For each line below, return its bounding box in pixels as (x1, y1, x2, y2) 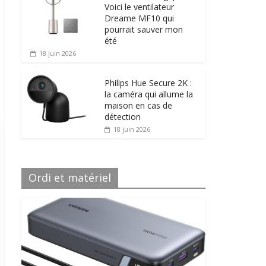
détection (104, 110, 141, 122)
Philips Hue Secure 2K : (104, 77, 192, 88)
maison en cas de (104, 99, 172, 111)
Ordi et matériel (28, 170, 111, 185)
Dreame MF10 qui (104, 12, 174, 24)
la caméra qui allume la (104, 88, 193, 100)
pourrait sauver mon (104, 23, 183, 35)
